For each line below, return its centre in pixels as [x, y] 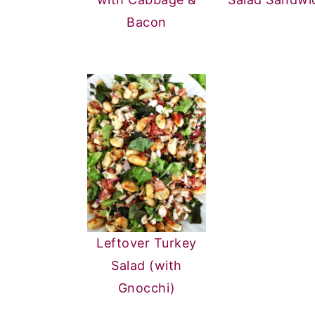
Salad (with [147, 266]
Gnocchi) [147, 288]
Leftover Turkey [147, 243]
